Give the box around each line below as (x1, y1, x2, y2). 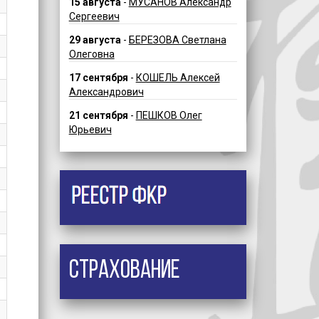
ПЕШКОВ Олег (135, 109, 202, 121)
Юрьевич (68, 123, 112, 135)
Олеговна (68, 48, 115, 61)
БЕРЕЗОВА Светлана (128, 34, 226, 46)
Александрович (68, 85, 144, 98)
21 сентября (68, 109, 128, 121)
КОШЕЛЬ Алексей (135, 71, 220, 83)
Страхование (68, 258, 180, 284)
